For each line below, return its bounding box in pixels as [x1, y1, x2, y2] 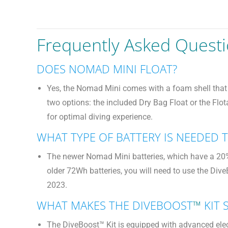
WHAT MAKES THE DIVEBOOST [37, 197, 193, 213]
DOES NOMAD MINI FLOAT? [37, 61, 177, 76]
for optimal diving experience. [47, 112, 153, 122]
